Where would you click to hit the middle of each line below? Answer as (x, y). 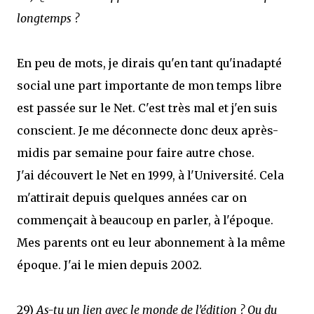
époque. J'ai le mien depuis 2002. (109, 265)
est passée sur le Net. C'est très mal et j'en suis (147, 108)
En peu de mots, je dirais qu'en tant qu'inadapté (149, 63)
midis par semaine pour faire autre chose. (136, 153)
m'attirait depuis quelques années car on (132, 198)
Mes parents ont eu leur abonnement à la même (151, 243)
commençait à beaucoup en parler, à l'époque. (145, 220)
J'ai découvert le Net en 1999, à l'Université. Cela (150, 175)
